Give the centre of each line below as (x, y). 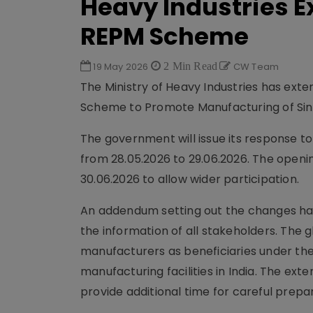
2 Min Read (189, 66)
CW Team (255, 67)
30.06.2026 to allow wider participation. (190, 179)
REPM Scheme (165, 36)
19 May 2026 (121, 67)
